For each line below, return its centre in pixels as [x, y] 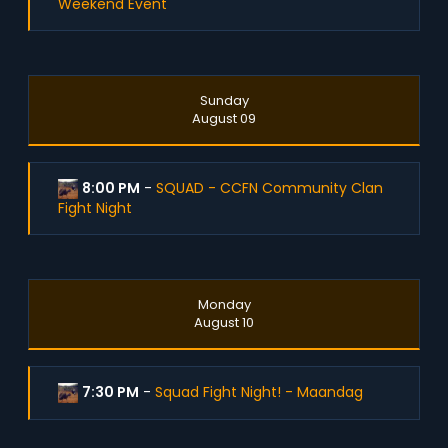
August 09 [224, 118]
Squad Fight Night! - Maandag [259, 392]
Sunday [224, 100]
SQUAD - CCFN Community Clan [269, 188]
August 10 [224, 322]
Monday [224, 304]
